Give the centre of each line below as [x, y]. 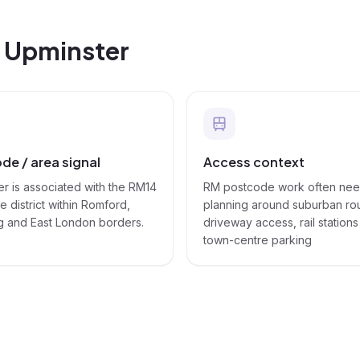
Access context [254, 162]
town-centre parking [258, 240]
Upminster [67, 51]
